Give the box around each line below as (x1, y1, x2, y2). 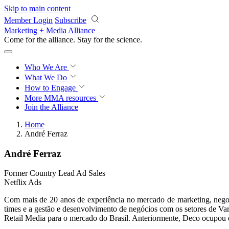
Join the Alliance (25, 103, 78, 111)
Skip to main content (4, 4, 71, 13)
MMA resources (42, 94, 96, 102)
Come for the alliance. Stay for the (4, 35, 117, 44)
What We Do (25, 73, 69, 82)
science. (117, 35, 142, 44)
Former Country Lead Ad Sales (4, 169, 105, 178)
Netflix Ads (4, 178, 41, 187)
